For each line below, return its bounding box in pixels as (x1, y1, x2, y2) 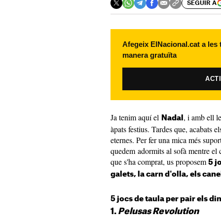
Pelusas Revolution (118, 207, 199, 216)
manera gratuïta (122, 51, 177, 59)
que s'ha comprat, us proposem (110, 156, 208, 167)
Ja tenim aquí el (110, 112, 161, 122)
